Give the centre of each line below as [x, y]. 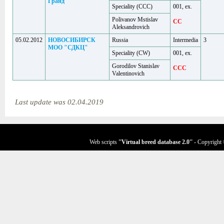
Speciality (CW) [131, 53]
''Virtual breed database [150, 142]
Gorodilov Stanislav [136, 66]
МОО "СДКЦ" [68, 47]
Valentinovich [128, 73]
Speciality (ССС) [132, 6]
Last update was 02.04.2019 [64, 102]
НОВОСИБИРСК [72, 40]
